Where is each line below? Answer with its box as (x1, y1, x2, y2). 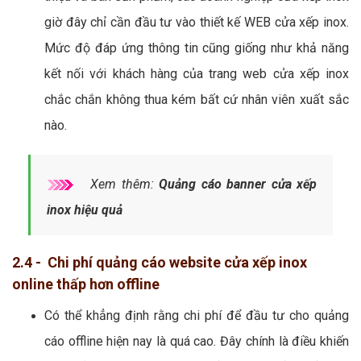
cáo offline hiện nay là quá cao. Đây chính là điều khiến (44, 333, 349, 349)
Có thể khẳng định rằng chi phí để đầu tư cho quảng (44, 307, 349, 323)
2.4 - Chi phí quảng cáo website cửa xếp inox (12, 253, 307, 271)
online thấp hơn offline (12, 275, 160, 293)
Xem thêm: (85, 176, 160, 192)
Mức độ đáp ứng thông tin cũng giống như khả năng (44, 39, 349, 56)
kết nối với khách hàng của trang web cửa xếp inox (44, 65, 349, 81)
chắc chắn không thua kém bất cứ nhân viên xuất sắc (44, 91, 349, 107)
